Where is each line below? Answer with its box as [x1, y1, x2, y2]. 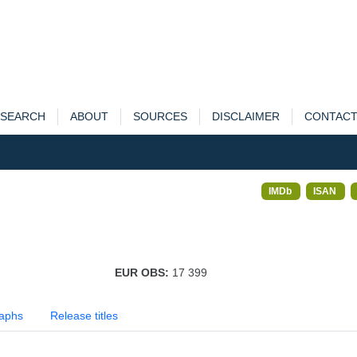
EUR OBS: [114, 266, 172, 279]
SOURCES [132, 110, 187, 123]
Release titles [50, 309, 118, 322]
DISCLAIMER [211, 110, 280, 123]
